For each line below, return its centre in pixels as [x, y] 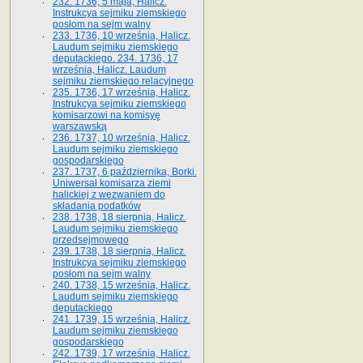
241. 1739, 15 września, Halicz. [121, 319]
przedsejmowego [90, 239]
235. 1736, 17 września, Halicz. [121, 92]
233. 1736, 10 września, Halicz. [121, 35]
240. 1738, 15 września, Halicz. [121, 285]
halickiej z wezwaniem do [109, 194]
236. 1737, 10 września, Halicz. [121, 137]
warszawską [79, 126]
